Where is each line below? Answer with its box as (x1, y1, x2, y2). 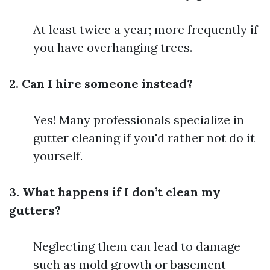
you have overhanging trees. (33, 40, 192, 55)
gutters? (9, 202, 61, 218)
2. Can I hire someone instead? (9, 76, 193, 91)
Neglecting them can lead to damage (33, 239, 240, 254)
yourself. (33, 148, 83, 163)
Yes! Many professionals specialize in (33, 112, 244, 127)
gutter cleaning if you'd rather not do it (33, 130, 255, 145)
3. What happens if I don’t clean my (9, 184, 221, 199)
